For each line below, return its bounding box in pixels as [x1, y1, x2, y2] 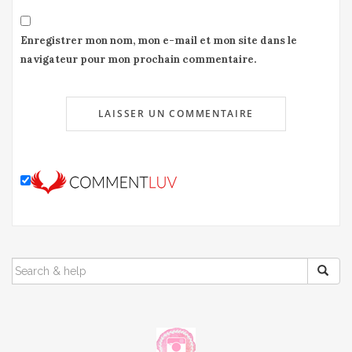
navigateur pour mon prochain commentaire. [20, 53, 256, 67]
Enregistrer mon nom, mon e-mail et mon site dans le [20, 34, 297, 48]
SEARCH [12, 258, 60, 273]
